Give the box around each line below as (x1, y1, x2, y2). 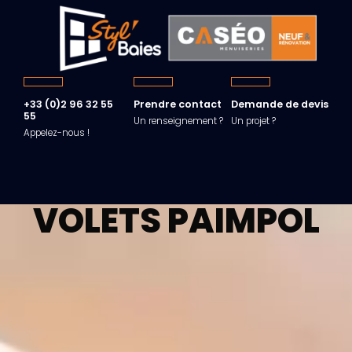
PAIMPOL (160, 197, 320, 244)
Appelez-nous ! (24, 126, 90, 140)
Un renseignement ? (134, 115, 223, 128)
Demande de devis (231, 97, 328, 112)
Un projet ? (231, 115, 276, 128)
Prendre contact (134, 97, 222, 112)
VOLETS (32, 197, 161, 244)
